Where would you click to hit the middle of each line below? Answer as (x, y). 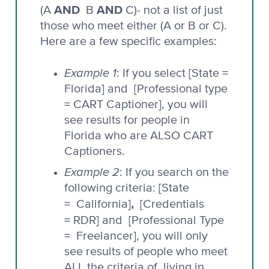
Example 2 (92, 171)
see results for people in (127, 120)
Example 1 (90, 72)
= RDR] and (95, 220)
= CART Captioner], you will (136, 104)
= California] (98, 204)
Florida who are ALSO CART (139, 135)
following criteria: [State (127, 188)
